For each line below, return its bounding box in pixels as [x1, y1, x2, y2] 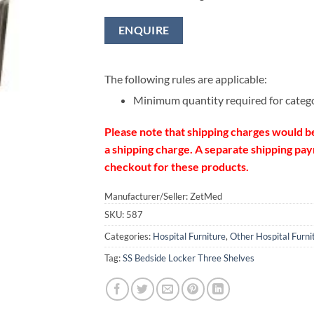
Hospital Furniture [153, 231, 226, 243]
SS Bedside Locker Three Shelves [123, 252, 254, 264]
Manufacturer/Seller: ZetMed [104, 191, 222, 203]
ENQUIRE [118, 24, 170, 37]
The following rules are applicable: [104, 71, 267, 86]
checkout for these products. [104, 159, 249, 173]
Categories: [104, 231, 153, 243]
